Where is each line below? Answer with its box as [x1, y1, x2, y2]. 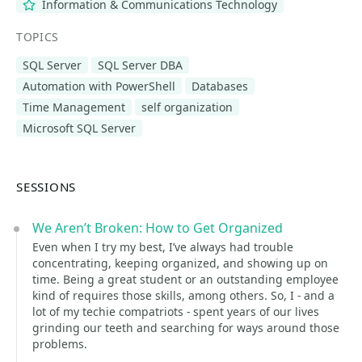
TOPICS [16, 29, 60, 44]
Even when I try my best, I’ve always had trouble [32, 239, 293, 255]
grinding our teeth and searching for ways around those [32, 320, 339, 335]
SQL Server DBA [98, 57, 183, 73]
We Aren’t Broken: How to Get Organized [32, 219, 283, 237]
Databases [192, 78, 248, 94]
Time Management [23, 99, 125, 115]
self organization [141, 99, 233, 115]
